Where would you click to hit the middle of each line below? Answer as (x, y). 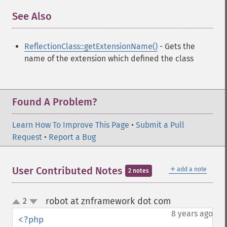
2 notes (139, 171)
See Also (32, 16)
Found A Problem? (54, 102)
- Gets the (176, 46)
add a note (192, 169)
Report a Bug (72, 137)
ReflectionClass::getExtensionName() (91, 46)
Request (27, 137)
